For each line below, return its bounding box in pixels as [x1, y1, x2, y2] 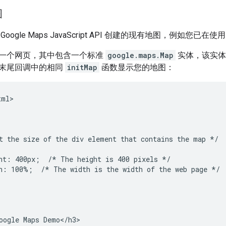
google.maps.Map [107, 50, 174, 60]
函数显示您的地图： [99, 62, 174, 72]
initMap [67, 62, 97, 72]
